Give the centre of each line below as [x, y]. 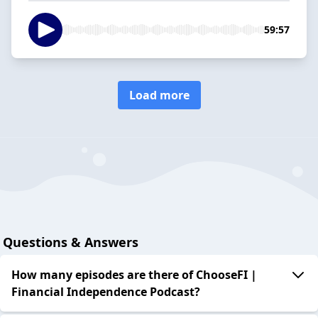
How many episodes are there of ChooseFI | [134, 275]
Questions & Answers [71, 242]
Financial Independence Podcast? [106, 292]
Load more [159, 95]
